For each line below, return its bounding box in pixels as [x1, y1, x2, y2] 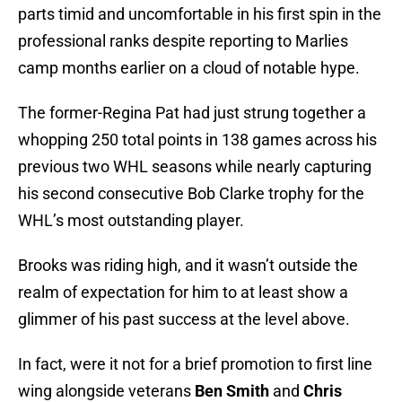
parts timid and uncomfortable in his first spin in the [18, 4, 381, 24]
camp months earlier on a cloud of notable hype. [18, 58, 360, 78]
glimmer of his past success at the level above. [18, 310, 350, 329]
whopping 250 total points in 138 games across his [18, 130, 377, 150]
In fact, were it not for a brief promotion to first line [18, 354, 372, 374]
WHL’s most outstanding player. [18, 211, 244, 231]
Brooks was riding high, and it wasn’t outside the [18, 256, 358, 275]
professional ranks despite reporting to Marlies [18, 31, 348, 51]
